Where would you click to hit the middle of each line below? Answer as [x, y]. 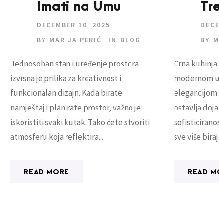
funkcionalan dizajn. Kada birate [66, 93]
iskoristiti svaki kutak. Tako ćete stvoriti [80, 122]
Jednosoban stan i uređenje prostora [75, 64]
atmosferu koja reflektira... [57, 137]
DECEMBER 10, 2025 [73, 25]
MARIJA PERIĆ [76, 40]
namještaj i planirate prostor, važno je [76, 108]
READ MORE [47, 172]
